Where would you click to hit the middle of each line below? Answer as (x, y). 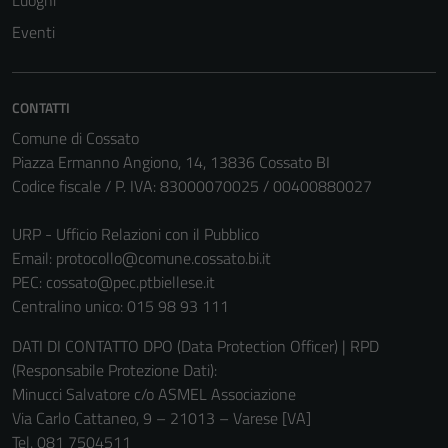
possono (280, 246)
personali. (284, 390)
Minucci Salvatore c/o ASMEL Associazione (154, 394)
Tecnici (277, 101)
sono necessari (299, 150)
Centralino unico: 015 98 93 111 (120, 306)
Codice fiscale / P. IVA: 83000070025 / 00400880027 (192, 186)
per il (270, 174)
